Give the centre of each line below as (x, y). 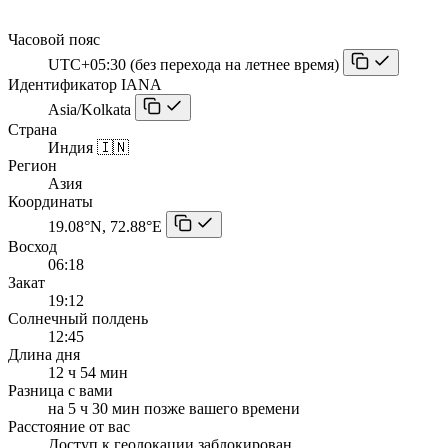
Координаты (50, 201)
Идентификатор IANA (85, 84)
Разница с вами (60, 390)
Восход (32, 246)
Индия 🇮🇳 (88, 147)
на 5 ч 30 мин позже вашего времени (174, 408)
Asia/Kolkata (89, 109)
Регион (32, 165)
